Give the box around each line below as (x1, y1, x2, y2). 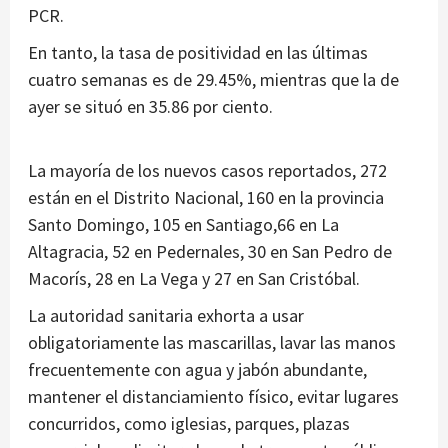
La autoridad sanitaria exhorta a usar (28, 304, 304, 328)
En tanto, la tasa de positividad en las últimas (28, 41, 368, 65)
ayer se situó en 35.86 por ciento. (28, 95, 273, 119)
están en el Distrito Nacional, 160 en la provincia (28, 186, 384, 210)
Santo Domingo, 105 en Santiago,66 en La (28, 213, 339, 237)
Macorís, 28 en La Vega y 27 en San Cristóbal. (28, 267, 360, 291)
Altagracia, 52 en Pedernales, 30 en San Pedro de (28, 240, 392, 264)
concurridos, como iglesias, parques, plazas (28, 412, 350, 436)
